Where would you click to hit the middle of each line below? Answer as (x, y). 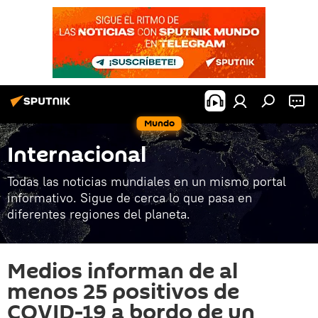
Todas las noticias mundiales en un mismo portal (147, 181)
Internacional (77, 155)
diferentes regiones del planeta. (99, 214)
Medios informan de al (122, 272)
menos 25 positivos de (123, 292)
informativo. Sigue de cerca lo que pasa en (130, 198)
